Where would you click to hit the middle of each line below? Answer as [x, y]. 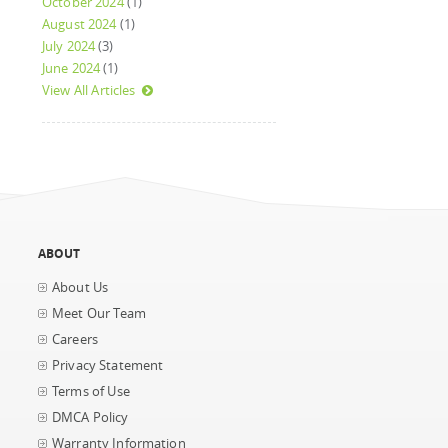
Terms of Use [91, 391]
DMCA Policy [90, 417]
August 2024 [79, 24]
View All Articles [89, 90]
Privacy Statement [108, 365]
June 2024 [71, 68]
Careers [75, 339]
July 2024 [69, 46]
